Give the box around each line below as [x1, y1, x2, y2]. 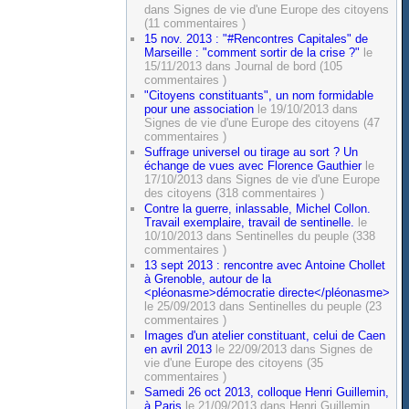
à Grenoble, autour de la [144, 271, 272, 286]
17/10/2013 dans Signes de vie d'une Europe [144, 172, 381, 186]
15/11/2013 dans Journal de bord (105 [144, 59, 343, 74]
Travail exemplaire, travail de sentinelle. [144, 215, 355, 229]
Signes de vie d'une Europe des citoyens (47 [144, 116, 381, 131]
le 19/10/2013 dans [254, 102, 359, 117]
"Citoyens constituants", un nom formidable [144, 89, 374, 103]
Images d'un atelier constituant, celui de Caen [144, 328, 386, 342]
